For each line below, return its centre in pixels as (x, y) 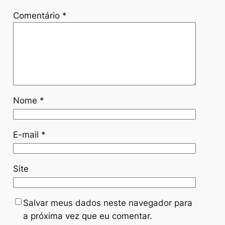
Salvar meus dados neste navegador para (107, 203)
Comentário (37, 16)
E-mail (27, 134)
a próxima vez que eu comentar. (87, 216)
